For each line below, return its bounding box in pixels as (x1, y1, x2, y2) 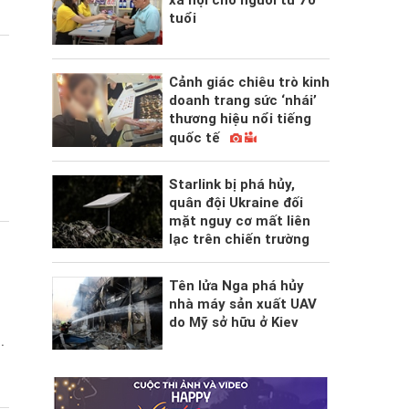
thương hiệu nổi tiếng (168, 110, 311, 128)
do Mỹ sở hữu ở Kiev (168, 314, 299, 331)
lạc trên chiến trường (168, 231, 309, 248)
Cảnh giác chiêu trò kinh (168, 74, 330, 91)
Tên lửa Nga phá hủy (168, 278, 304, 295)
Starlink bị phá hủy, (168, 176, 295, 194)
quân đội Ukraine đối (168, 194, 303, 212)
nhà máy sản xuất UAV (168, 296, 317, 313)
